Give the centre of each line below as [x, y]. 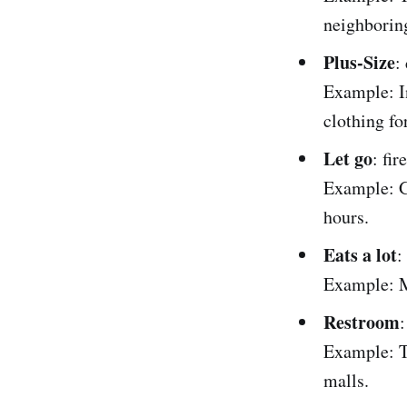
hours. [346, 216]
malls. [346, 380]
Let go [348, 158]
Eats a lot [360, 254]
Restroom [362, 322]
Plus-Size [359, 62]
